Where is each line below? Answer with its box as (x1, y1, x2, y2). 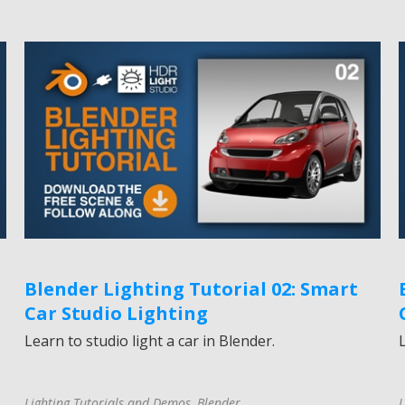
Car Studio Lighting (24, 301, 209, 326)
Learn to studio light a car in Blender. (24, 331, 276, 352)
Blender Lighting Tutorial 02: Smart (24, 277, 359, 302)
